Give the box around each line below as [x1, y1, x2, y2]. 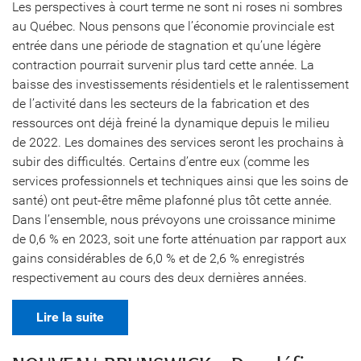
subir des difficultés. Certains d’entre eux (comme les [12, 154, 309, 169]
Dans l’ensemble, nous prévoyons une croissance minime [12, 212, 335, 227]
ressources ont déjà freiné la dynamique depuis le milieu [12, 115, 330, 131]
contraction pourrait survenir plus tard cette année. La [12, 57, 314, 73]
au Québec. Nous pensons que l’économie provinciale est [12, 19, 334, 34]
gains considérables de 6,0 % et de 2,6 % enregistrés [12, 251, 305, 266]
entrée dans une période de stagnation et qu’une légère [12, 38, 321, 53]
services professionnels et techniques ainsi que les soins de [12, 173, 348, 189]
